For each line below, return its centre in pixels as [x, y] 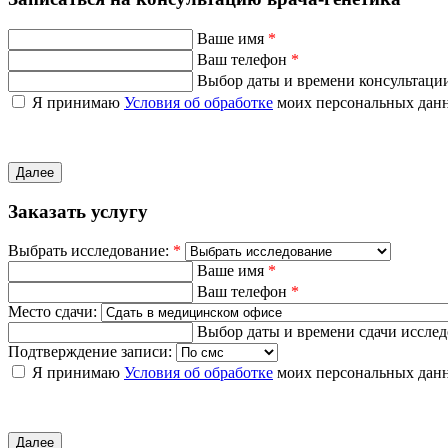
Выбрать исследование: [90, 251]
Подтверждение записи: [92, 352]
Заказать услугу [78, 212]
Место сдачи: [52, 312]
